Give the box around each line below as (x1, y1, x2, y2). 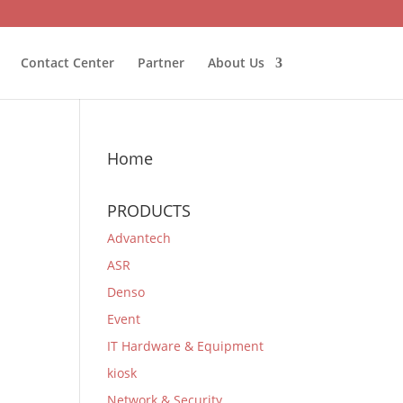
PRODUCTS (107, 200, 192, 221)
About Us (207, 54, 264, 71)
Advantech (107, 229, 172, 246)
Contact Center (20, 54, 114, 71)
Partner (137, 54, 184, 71)
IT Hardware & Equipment (107, 337, 264, 354)
